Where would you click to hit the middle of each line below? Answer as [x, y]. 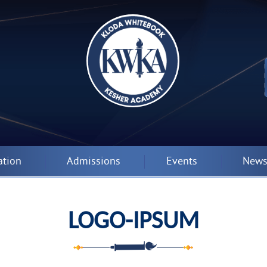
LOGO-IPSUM [133, 219]
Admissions [94, 162]
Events [181, 162]
